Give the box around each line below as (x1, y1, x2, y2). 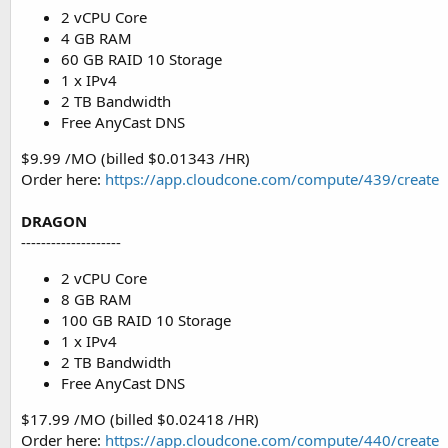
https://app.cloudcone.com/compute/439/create (105, 169, 439, 189)
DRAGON (21, 211, 87, 231)
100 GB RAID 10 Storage (61, 310, 231, 330)
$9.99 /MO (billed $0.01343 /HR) (21, 148, 250, 168)
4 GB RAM (61, 28, 132, 48)
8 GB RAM (61, 289, 132, 309)
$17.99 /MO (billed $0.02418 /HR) (21, 409, 259, 429)
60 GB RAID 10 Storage (61, 49, 222, 69)
